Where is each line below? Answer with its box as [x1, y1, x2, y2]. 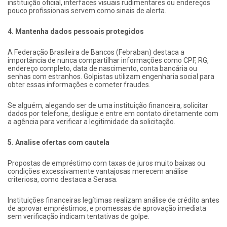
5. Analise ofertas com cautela [8, 138, 109, 146]
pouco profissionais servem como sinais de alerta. [8, 6, 166, 15]
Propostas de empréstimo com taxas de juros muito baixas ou [8, 159, 205, 167]
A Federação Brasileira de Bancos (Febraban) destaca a [8, 48, 184, 56]
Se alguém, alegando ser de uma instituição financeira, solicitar [8, 101, 208, 109]
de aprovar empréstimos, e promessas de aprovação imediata [8, 204, 206, 212]
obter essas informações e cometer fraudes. [8, 80, 150, 89]
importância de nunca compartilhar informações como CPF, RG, [8, 56, 209, 64]
